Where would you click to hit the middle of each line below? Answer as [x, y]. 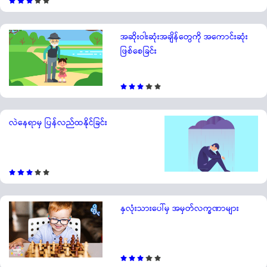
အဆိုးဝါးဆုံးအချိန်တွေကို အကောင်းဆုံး [184, 37]
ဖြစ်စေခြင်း [138, 52]
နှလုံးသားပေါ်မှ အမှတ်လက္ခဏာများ [179, 209]
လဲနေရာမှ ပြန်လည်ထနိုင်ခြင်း [58, 123]
